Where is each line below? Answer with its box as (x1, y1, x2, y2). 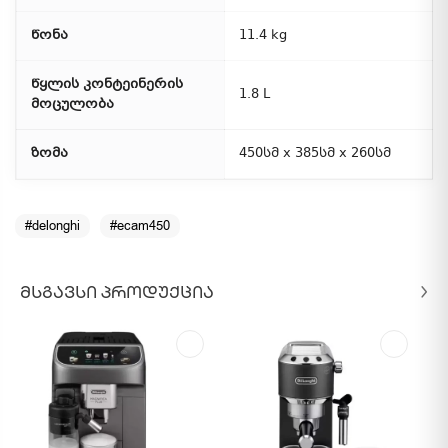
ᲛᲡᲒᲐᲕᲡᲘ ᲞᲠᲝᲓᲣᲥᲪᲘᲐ (20, 281, 214, 302)
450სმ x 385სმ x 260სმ (239, 144, 391, 164)
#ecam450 (110, 217, 170, 234)
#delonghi (25, 217, 80, 234)
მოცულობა (31, 95, 114, 115)
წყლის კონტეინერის (31, 75, 183, 95)
